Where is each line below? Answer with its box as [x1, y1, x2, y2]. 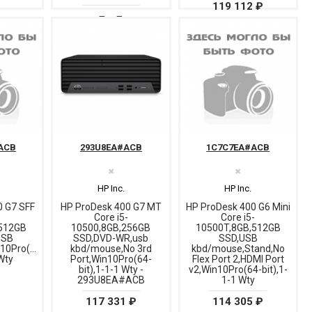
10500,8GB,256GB [71, 221, 151, 233]
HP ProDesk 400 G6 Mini [185, 201, 290, 212]
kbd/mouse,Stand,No [191, 242, 285, 254]
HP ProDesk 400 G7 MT [60, 201, 162, 212]
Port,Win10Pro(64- [70, 253, 152, 265]
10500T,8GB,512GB [195, 221, 281, 233]
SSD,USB [218, 232, 258, 244]
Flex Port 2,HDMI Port [192, 253, 284, 265]
